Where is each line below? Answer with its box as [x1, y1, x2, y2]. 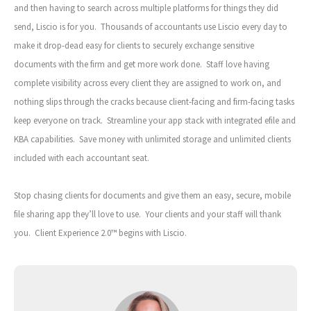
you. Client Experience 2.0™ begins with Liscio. [14, 227, 189, 239]
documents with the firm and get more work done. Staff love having [14, 58, 269, 71]
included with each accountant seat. [14, 152, 149, 165]
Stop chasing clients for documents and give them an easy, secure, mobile [14, 190, 291, 202]
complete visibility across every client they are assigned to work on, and [14, 77, 281, 90]
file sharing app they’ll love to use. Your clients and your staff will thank [14, 208, 281, 221]
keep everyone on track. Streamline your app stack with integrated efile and [14, 115, 296, 127]
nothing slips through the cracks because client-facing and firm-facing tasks [14, 96, 294, 108]
